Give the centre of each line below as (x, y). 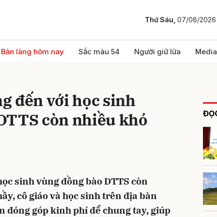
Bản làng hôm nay (32, 52)
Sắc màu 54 (99, 52)
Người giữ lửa (157, 52)
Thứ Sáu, (161, 20)
